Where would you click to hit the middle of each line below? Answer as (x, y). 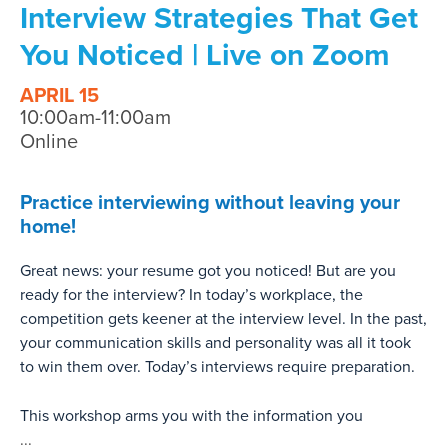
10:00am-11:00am (95, 117)
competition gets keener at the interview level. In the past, (223, 318)
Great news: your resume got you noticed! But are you (208, 270)
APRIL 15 (59, 95)
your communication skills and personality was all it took (215, 342)
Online (49, 141)
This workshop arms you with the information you (191, 415)
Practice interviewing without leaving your (210, 202)
